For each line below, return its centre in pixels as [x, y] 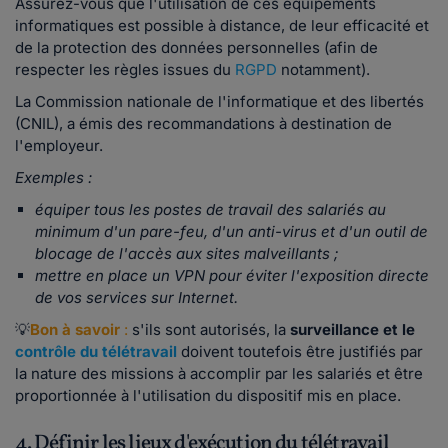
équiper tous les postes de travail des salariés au [210, 210]
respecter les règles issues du [125, 70]
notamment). [323, 70]
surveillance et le [352, 330]
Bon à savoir [77, 330]
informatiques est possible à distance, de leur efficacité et [222, 26]
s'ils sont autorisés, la [207, 330]
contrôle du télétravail [96, 352]
